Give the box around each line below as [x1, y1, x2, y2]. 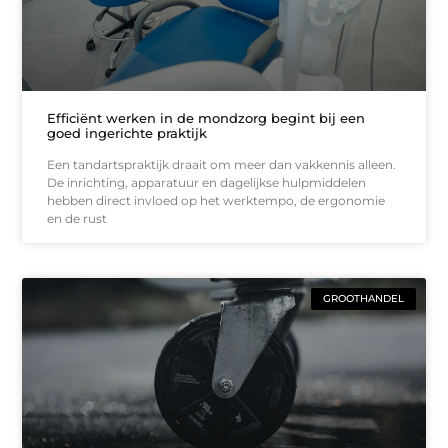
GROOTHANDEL [322, 291, 404, 305]
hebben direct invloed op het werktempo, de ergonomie [47, 192, 386, 208]
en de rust [47, 210, 108, 226]
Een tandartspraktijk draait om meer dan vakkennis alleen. [47, 156, 397, 172]
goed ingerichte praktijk [47, 124, 208, 141]
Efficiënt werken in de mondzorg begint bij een [47, 109, 366, 126]
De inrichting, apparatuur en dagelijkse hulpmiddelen [47, 174, 367, 190]
